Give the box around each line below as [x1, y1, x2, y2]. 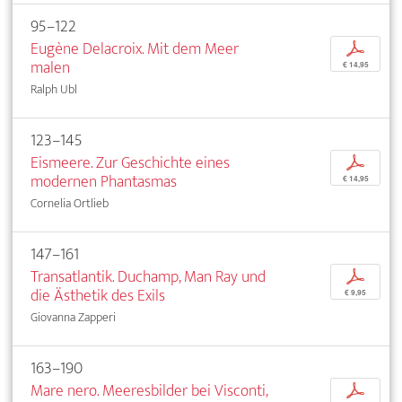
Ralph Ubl [31, 79, 77, 100]
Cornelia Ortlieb [31, 193, 109, 214]
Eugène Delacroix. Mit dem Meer [31, 35, 239, 64]
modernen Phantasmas [31, 168, 177, 197]
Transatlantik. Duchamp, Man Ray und [31, 263, 266, 292]
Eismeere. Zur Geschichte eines [31, 149, 230, 178]
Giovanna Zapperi [31, 307, 116, 328]
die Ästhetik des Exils [31, 282, 165, 310]
